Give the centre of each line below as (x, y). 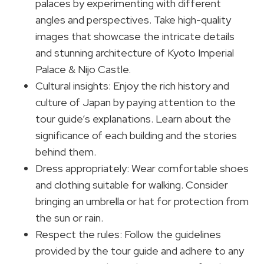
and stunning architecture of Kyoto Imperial (135, 52)
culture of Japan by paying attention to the (136, 102)
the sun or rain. (69, 217)
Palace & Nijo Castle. (83, 69)
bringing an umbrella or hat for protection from (142, 201)
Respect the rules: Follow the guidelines (128, 234)
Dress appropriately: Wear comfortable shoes (142, 168)
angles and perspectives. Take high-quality (133, 19)
